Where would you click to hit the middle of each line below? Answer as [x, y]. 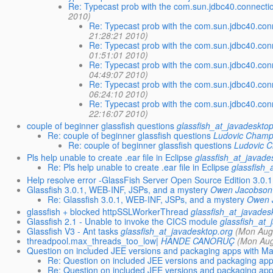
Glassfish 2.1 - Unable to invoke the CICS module [122, 221]
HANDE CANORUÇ [198, 240]
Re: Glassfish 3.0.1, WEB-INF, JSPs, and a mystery [146, 199]
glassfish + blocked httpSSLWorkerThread [108, 211]
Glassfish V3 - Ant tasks [73, 231]
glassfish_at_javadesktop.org [177, 231]
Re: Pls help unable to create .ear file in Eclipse [139, 167]
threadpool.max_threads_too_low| [93, 240]
